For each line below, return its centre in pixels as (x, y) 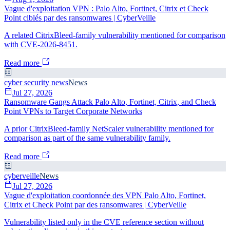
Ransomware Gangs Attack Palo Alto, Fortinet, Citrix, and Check (110, 102)
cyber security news (36, 82)
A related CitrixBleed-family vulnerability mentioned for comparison (115, 35)
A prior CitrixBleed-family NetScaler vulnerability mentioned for (109, 128)
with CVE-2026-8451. (41, 44)
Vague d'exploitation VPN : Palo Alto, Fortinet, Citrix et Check (106, 8)
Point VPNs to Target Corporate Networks (73, 111)
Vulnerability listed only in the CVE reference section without (104, 222)
